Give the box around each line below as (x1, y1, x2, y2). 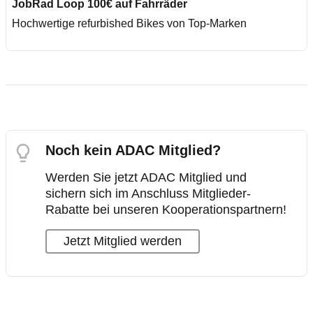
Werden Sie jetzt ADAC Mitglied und (45, 170, 247, 184)
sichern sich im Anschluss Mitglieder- (45, 187, 251, 201)
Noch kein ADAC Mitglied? (45, 143, 221, 158)
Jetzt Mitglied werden (64, 234, 182, 248)
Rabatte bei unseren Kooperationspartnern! (45, 203, 286, 217)
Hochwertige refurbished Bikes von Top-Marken (12, 17, 247, 29)
